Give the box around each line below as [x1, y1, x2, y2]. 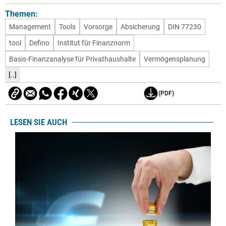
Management [9, 22, 51, 31]
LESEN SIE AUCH [10, 117, 67, 128]
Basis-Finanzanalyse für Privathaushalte [9, 54, 136, 63]
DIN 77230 [168, 22, 201, 31]
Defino [29, 38, 49, 47]
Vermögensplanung [144, 54, 205, 63]
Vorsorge [84, 22, 112, 31]
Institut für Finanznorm [58, 38, 130, 47]
